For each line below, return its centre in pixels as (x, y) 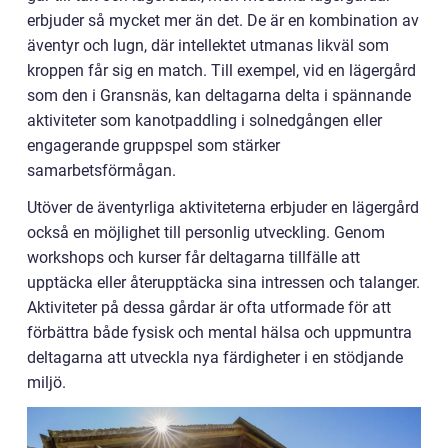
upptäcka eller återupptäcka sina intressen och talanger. (223, 282)
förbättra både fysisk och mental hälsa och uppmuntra (219, 332)
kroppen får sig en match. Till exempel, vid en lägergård (221, 70)
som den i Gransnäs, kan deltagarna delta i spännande (219, 95)
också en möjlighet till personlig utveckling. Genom (206, 232)
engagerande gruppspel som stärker (153, 145)
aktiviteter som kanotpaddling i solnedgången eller (204, 120)
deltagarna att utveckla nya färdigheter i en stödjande (215, 357)
